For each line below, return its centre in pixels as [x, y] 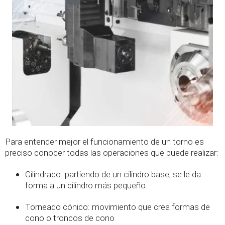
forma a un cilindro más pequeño [85, 185]
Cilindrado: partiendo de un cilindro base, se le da [113, 174]
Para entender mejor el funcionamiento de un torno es [104, 141]
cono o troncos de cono [70, 218]
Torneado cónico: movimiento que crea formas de [118, 207]
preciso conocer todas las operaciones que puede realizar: [112, 152]
